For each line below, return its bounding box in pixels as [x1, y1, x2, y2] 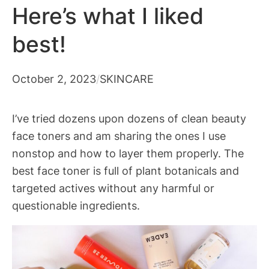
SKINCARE [100, 71, 154, 85]
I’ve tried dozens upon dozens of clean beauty [12, 111, 246, 125]
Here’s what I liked [12, 3, 204, 30]
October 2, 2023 [12, 71, 96, 85]
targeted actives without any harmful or [12, 181, 214, 195]
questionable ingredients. [12, 198, 140, 212]
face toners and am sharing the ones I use [12, 128, 226, 142]
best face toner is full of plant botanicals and [12, 163, 239, 177]
